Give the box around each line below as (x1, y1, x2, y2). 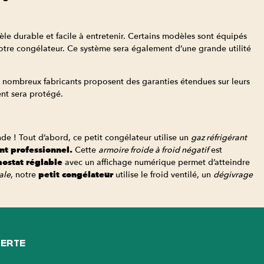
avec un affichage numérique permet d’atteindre (62, 156, 250, 168)
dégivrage (213, 169, 253, 180)
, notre (10, 169, 38, 180)
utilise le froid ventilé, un (113, 169, 213, 180)
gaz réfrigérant (190, 131, 247, 143)
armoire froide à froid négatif (98, 144, 209, 156)
